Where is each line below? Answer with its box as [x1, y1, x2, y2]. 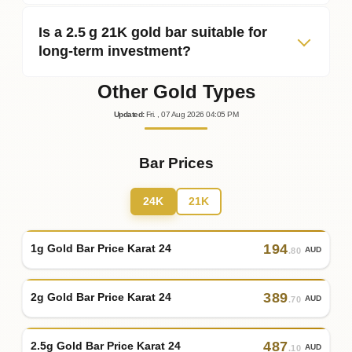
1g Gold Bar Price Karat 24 [31, 242, 171, 255]
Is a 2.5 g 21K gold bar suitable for [38, 24, 267, 40]
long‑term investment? [38, 42, 191, 59]
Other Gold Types [97, 80, 255, 102]
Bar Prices [138, 154, 214, 171]
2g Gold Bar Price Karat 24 [31, 291, 171, 304]
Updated [113, 109, 143, 119]
